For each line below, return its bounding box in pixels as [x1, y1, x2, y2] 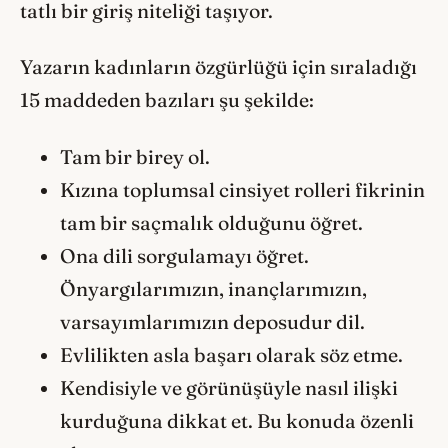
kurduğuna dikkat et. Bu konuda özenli [60, 408, 414, 433]
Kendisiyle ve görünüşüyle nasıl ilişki [60, 375, 398, 400]
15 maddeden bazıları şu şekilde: [20, 88, 314, 113]
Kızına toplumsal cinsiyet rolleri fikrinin [60, 177, 425, 202]
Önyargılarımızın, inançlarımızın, [60, 276, 367, 301]
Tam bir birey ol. [60, 144, 210, 169]
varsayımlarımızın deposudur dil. [60, 309, 365, 334]
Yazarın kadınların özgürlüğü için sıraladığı [20, 55, 417, 80]
